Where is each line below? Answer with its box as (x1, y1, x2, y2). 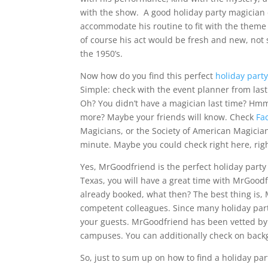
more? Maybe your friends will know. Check (80, 111, 257, 123)
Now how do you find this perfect (80, 70, 216, 81)
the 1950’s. (80, 48, 123, 59)
